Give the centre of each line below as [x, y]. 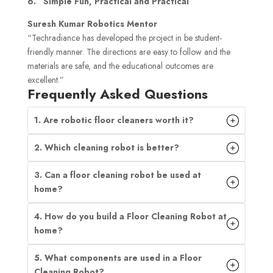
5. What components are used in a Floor [118, 258]
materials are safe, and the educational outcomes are [120, 66]
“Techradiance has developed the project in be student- [124, 38]
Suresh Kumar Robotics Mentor [92, 24]
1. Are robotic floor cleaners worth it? [114, 120]
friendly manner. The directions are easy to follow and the [129, 52]
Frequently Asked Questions [119, 94]
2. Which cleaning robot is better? [106, 148]
